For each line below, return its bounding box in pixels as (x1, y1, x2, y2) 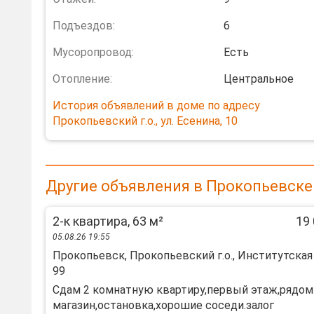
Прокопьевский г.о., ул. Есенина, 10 (53, 114, 238, 128)
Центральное (224, 72, 294, 86)
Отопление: (53, 72, 112, 86)
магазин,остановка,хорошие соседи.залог (53, 299, 274, 312)
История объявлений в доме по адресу (53, 99, 260, 112)
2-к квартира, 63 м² (53, 214, 163, 228)
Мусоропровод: (53, 46, 134, 59)
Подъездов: (53, 19, 115, 32)
